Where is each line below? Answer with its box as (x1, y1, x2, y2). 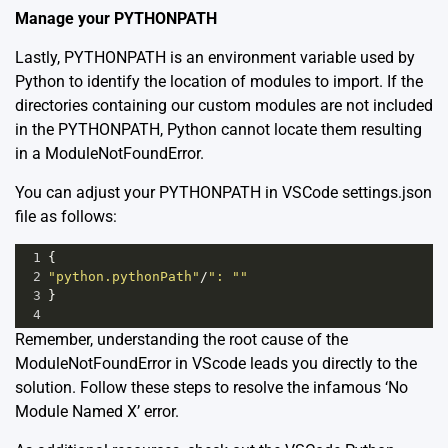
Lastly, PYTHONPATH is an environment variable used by (15, 48, 415, 68)
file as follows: (15, 207, 117, 227)
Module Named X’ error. (15, 402, 179, 422)
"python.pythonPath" (48, 269, 200, 285)
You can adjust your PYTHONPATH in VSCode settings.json (15, 183, 432, 203)
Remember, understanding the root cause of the (15, 330, 348, 350)
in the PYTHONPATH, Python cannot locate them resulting (15, 120, 422, 140)
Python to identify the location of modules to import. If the (15, 72, 423, 92)
